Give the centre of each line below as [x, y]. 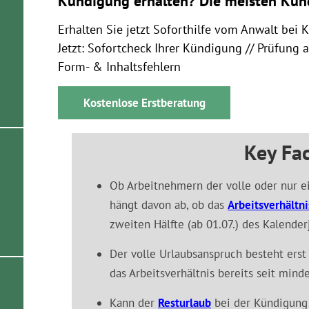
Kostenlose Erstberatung [144, 103]
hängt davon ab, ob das [169, 205]
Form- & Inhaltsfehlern [119, 67]
